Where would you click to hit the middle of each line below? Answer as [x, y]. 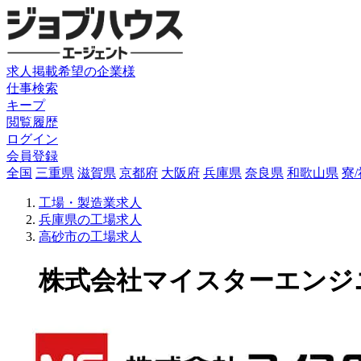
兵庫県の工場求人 [90, 220]
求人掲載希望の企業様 [71, 72]
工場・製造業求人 [90, 203]
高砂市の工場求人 [90, 237]
